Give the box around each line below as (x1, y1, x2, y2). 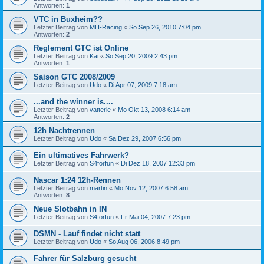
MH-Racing (90, 23, 122, 31)
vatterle (90, 105, 111, 113)
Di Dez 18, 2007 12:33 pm (121, 159, 195, 167)
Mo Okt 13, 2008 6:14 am (118, 105, 190, 113)
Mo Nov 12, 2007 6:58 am (114, 184, 188, 192)
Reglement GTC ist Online (34, 43, 128, 52)
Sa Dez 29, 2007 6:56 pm (108, 134, 181, 142)
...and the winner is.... (34, 97, 113, 106)
